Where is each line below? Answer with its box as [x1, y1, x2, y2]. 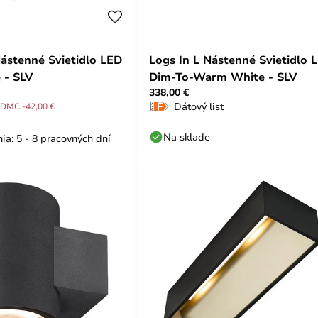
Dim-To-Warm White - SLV [149, 69, 298, 84]
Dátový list [173, 99, 224, 113]
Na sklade [163, 130, 210, 143]
